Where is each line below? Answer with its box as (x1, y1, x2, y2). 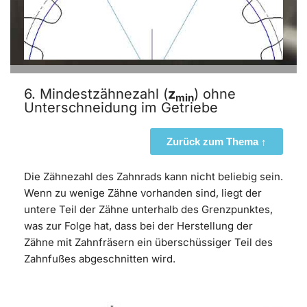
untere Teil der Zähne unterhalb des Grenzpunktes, (24, 202, 273, 216)
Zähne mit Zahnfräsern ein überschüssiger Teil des (24, 235, 273, 249)
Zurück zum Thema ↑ (167, 135, 267, 147)
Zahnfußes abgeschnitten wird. (24, 251, 175, 265)
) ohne (194, 85, 236, 102)
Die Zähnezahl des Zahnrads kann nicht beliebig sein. (24, 169, 283, 183)
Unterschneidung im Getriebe (24, 99, 218, 116)
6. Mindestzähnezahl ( (24, 85, 168, 102)
